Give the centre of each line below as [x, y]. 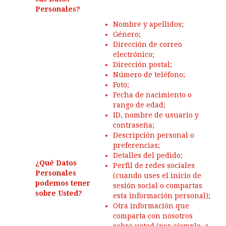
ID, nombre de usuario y [156, 115]
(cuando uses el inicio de [157, 176]
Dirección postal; [143, 65]
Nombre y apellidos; [148, 24]
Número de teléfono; [149, 75]
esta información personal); [162, 196]
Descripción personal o [154, 135]
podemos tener [63, 183]
